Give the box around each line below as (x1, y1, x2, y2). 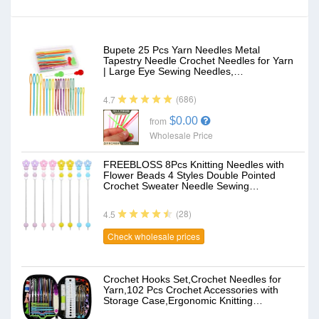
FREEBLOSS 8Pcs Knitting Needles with (103, 159, 284, 170)
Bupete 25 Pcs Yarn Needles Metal (103, 44, 260, 56)
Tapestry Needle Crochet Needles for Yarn (103, 55, 293, 66)
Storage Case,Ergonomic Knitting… (103, 295, 263, 306)
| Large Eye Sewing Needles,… (103, 66, 244, 77)
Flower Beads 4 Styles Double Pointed (103, 169, 276, 181)
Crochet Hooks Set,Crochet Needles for (103, 273, 281, 285)
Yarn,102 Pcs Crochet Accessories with (103, 284, 278, 296)
